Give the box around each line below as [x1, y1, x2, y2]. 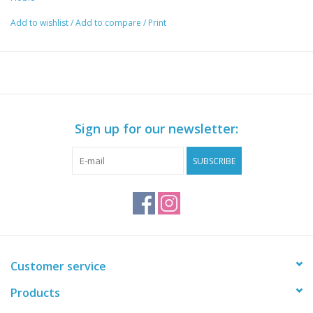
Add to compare [75, 17, 143, 29]
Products [10, 285, 60, 301]
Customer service [10, 259, 106, 275]
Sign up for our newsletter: [75, 120, 238, 138]
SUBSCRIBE [192, 155, 235, 168]
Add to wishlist [10, 17, 71, 29]
